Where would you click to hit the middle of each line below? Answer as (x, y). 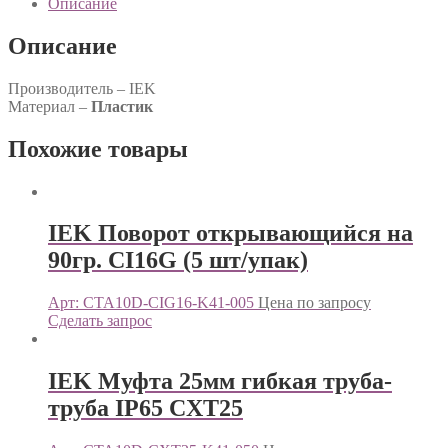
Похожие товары (98, 148)
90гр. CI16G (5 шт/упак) (178, 260)
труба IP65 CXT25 (145, 408)
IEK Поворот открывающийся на (230, 233)
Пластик (122, 106)
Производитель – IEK (82, 88)
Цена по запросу (314, 303)
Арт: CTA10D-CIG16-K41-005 (151, 303)
